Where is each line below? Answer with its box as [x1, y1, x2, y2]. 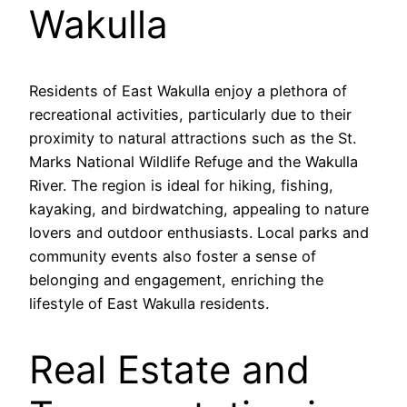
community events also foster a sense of [29, 247, 316, 266]
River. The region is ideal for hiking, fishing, [29, 176, 333, 195]
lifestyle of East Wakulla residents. [29, 294, 269, 313]
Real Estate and [29, 346, 310, 393]
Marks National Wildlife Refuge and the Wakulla [29, 153, 358, 172]
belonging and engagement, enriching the [29, 271, 323, 290]
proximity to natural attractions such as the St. [29, 129, 356, 148]
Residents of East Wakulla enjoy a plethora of [29, 82, 347, 101]
